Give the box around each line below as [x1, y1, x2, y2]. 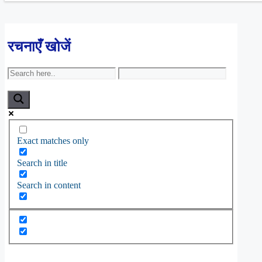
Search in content [17, 180, 81, 191]
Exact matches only [17, 136, 89, 146]
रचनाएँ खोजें [8, 39, 71, 55]
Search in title [17, 158, 67, 168]
